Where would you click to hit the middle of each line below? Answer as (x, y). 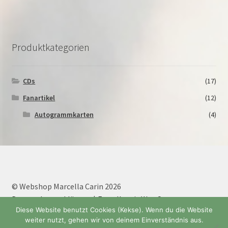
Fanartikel (39, 97)
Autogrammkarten (64, 114)
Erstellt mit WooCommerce (146, 199)
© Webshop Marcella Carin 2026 (66, 187)
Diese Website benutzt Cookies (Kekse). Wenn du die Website (114, 209)
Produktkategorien (50, 47)
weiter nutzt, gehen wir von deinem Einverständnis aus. (114, 220)
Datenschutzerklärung (51, 199)
